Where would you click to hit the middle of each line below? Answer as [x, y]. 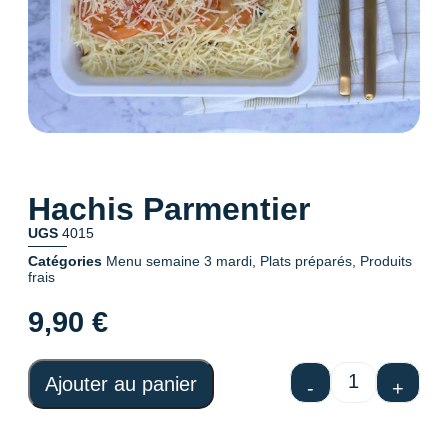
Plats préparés [306, 261]
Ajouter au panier [121, 383]
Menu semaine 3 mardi [179, 261]
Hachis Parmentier [169, 208]
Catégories [65, 261]
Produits [386, 261]
